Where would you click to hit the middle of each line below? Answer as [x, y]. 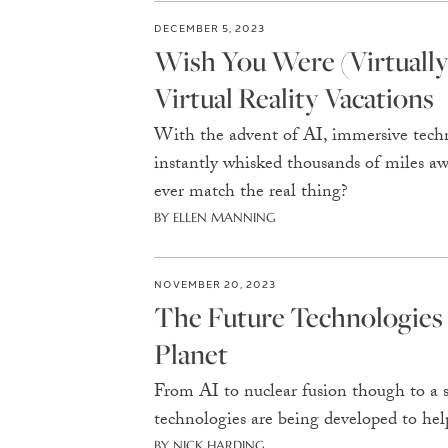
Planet [190, 353]
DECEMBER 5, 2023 [209, 27]
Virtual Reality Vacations [293, 97]
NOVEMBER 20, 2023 [214, 283]
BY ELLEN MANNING [214, 217]
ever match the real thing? [250, 193]
